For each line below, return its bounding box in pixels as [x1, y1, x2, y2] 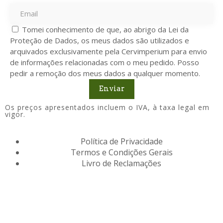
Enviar [99, 84, 124, 94]
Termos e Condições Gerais [70, 146, 173, 158]
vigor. [5, 109, 25, 119]
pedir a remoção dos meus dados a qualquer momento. [10, 68, 200, 78]
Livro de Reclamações [82, 157, 161, 169]
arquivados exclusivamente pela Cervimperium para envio [10, 46, 207, 56]
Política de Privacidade [80, 135, 163, 147]
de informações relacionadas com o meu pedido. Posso [10, 57, 199, 67]
